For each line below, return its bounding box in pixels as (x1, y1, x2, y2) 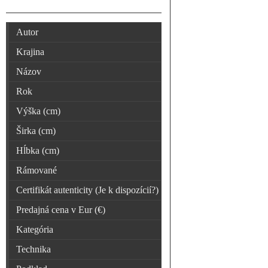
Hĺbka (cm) (16, 145, 59, 156)
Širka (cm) (16, 126, 56, 136)
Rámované (16, 165, 57, 175)
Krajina (16, 47, 44, 57)
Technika (16, 244, 51, 254)
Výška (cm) (16, 106, 60, 116)
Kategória (16, 224, 53, 234)
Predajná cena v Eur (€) (16, 205, 105, 215)
